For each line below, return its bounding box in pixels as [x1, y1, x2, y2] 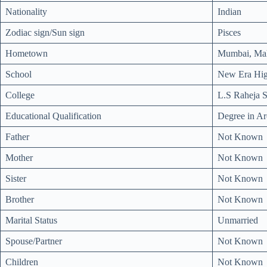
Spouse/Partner [5, 235, 62, 246]
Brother [5, 194, 34, 204]
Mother [5, 152, 33, 163]
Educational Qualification [5, 110, 101, 121]
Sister [5, 173, 26, 184]
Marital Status [5, 215, 57, 225]
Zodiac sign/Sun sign [5, 27, 85, 38]
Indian [218, 6, 241, 17]
